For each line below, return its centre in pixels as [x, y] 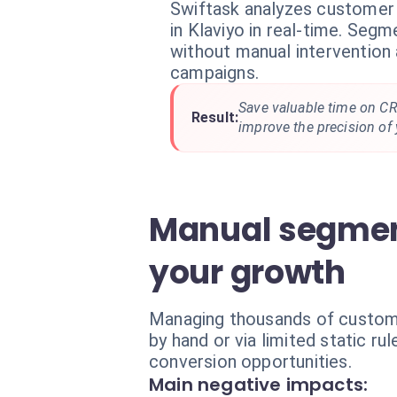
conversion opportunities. [250, 362]
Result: [215, 117]
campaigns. [214, 73]
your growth [247, 272]
